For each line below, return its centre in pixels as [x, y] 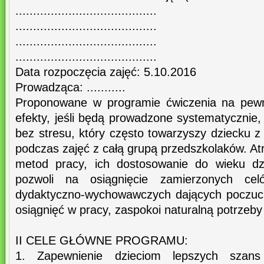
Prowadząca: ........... [70, 88]
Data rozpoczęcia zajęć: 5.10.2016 [106, 72]
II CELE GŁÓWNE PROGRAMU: [102, 241]
